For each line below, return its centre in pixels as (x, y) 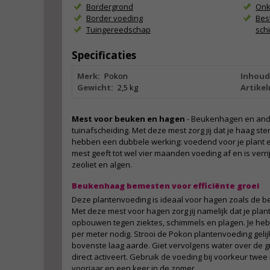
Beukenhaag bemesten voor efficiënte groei (165, 186)
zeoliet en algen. (103, 165)
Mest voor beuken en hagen (128, 119)
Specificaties (104, 55)
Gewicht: (95, 87)
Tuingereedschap (118, 30)
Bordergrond (110, 7)
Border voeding (115, 18)
